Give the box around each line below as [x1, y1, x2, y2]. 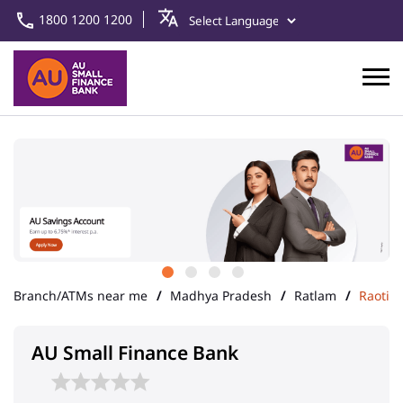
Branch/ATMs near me [13, 287, 148, 305]
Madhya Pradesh [170, 287, 272, 305]
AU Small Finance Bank [31, 340, 238, 366]
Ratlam [294, 287, 336, 305]
